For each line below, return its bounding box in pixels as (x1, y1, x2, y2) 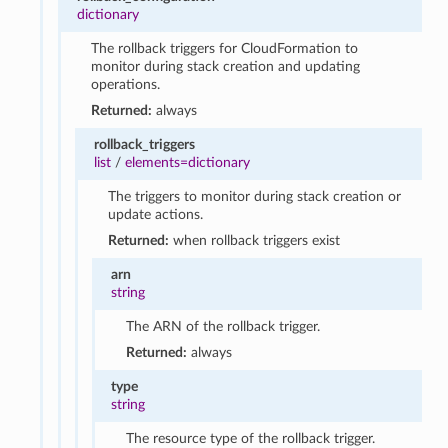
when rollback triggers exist (169, 232, 341, 248)
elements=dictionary (125, 154, 251, 170)
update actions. (108, 206, 204, 222)
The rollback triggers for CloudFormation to (91, 40, 359, 56)
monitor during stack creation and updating (91, 58, 361, 74)
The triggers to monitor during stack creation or (108, 188, 402, 204)
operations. (91, 76, 161, 92)
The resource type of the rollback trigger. (125, 430, 375, 446)
